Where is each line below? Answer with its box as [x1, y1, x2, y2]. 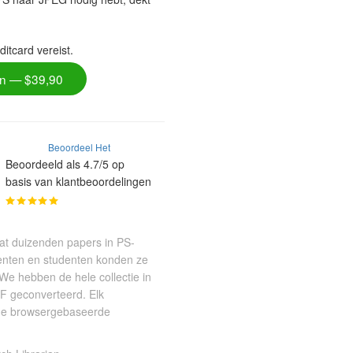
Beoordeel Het [48, 140, 111, 154]
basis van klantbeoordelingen [6, 173, 152, 190]
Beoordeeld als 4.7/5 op [6, 156, 125, 173]
